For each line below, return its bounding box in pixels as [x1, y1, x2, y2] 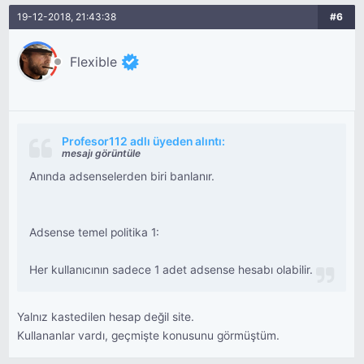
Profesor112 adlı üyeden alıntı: [62, 135, 226, 148]
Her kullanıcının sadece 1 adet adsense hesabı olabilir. [29, 263, 314, 276]
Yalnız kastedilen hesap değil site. [17, 310, 195, 323]
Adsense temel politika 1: [29, 226, 160, 239]
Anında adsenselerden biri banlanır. [29, 170, 215, 183]
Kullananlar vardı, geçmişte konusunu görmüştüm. [17, 329, 280, 342]
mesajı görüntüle [62, 147, 141, 159]
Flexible [70, 54, 118, 70]
